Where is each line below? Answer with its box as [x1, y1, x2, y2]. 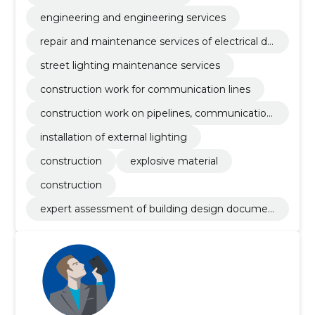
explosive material [129, 155, 218, 167]
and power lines [39, 120, 117, 132]
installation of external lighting [39, 131, 187, 143]
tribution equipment [39, 48, 139, 60]
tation [39, 215, 69, 228]
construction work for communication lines [39, 83, 250, 96]
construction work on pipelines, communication [39, 107, 273, 120]
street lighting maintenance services [39, 59, 220, 72]
